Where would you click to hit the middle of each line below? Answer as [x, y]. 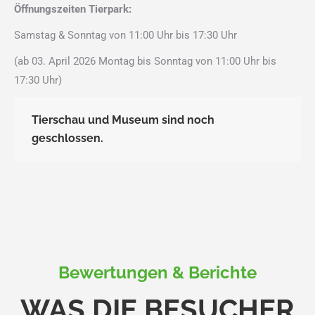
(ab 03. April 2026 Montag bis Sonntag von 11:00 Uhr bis [145, 61]
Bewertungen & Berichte [157, 272]
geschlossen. [67, 138]
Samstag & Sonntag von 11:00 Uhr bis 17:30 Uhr [126, 35]
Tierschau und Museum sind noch [123, 120]
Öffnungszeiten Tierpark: [73, 9]
